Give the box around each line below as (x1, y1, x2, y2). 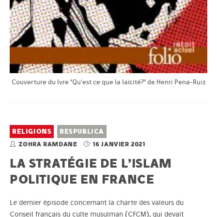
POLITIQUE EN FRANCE (10, 171, 155, 186)
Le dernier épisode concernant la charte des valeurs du (10, 198, 184, 207)
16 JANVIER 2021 (92, 140, 146, 148)
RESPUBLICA (59, 127, 104, 136)
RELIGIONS (12, 127, 52, 136)
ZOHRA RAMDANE (18, 140, 79, 148)
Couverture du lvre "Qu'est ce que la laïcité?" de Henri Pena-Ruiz (11, 77, 206, 86)
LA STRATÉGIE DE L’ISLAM (10, 155, 172, 170)
